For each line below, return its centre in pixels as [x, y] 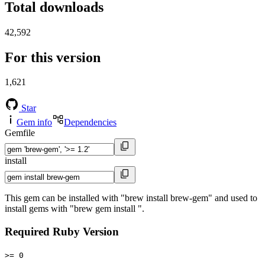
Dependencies [90, 122]
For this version [53, 57]
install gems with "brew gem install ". [75, 209]
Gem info [34, 122]
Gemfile [20, 133]
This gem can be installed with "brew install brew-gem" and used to [131, 198]
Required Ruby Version [62, 232]
